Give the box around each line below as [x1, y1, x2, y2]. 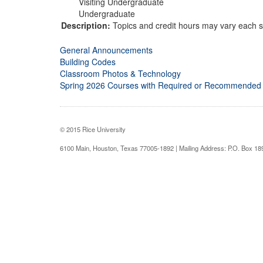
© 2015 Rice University [60, 124, 126, 134]
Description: [61, 19, 113, 31]
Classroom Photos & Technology [60, 67, 181, 79]
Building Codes [60, 55, 116, 68]
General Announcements [60, 43, 153, 56]
